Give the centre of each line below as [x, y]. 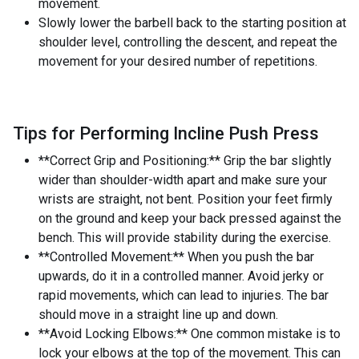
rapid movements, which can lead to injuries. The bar [184, 295]
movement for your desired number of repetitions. [178, 61]
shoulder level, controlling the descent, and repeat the [188, 42]
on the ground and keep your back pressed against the [190, 218]
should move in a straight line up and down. [158, 315]
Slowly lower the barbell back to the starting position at [192, 23]
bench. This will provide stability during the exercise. [185, 238]
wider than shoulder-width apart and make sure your [183, 180]
